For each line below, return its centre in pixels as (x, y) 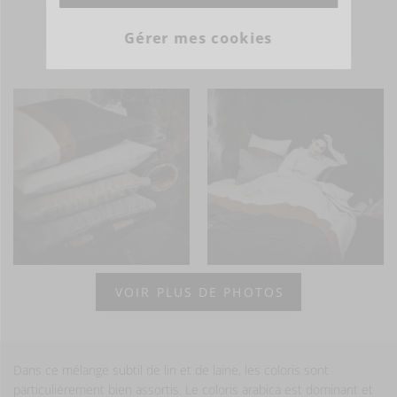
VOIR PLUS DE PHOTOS (200, 292)
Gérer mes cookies (198, 38)
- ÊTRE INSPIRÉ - (198, 61)
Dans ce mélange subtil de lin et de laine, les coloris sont (171, 370)
